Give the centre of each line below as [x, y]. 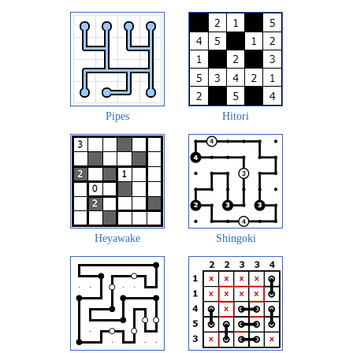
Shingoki [236, 238]
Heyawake [117, 238]
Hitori [236, 116]
